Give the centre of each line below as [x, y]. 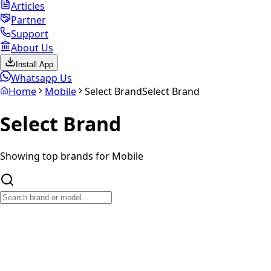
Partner [28, 20]
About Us [32, 47]
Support [30, 34]
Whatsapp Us [41, 78]
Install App [34, 64]
